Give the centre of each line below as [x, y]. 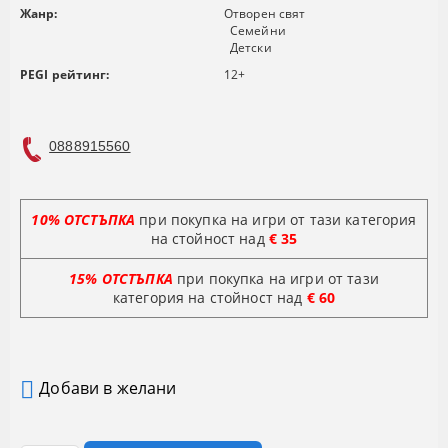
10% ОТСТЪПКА [83, 219]
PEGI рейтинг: [65, 74]
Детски [251, 47]
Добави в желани [108, 388]
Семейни [258, 30]
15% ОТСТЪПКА [121, 278]
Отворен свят [265, 13]
